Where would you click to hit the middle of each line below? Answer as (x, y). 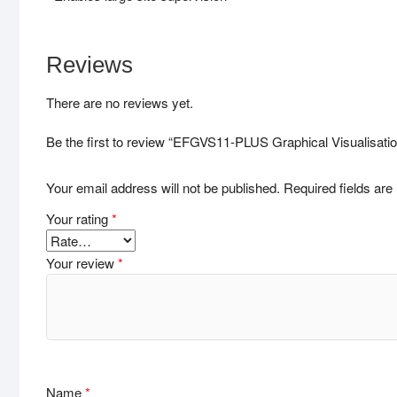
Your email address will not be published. (163, 187)
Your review (82, 262)
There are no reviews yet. (120, 103)
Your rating (79, 218)
